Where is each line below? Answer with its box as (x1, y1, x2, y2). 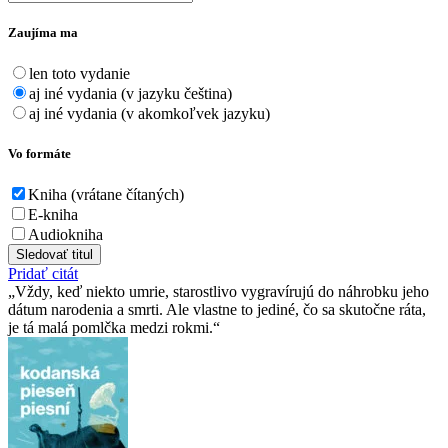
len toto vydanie (29, 65, 130, 83)
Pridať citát (8, 264, 78, 282)
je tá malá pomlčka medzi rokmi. (8, 318, 213, 336)
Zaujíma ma (8, 25, 78, 41)
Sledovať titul (16, 246, 93, 262)
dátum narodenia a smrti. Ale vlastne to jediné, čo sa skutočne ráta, (8, 300, 426, 318)
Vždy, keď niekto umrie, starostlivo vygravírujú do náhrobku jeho (15, 282, 429, 300)
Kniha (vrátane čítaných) (28, 185, 184, 203)
